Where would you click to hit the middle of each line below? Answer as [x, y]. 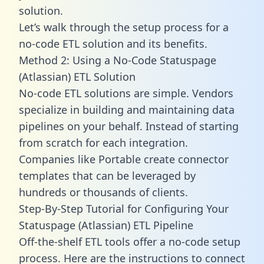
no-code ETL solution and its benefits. [113, 43]
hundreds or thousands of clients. [103, 192]
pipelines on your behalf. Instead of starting [129, 126]
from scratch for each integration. [103, 142]
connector [203, 159]
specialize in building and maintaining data [127, 109]
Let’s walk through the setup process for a [124, 27]
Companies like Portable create [98, 159]
